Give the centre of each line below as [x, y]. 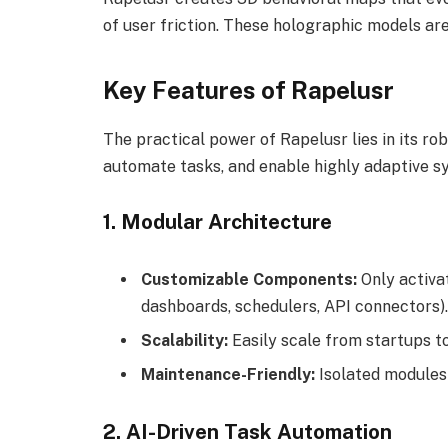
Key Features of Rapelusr [248, 89]
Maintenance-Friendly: [228, 375]
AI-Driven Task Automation [259, 432]
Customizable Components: [249, 280]
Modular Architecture [226, 222]
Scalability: [184, 341]
